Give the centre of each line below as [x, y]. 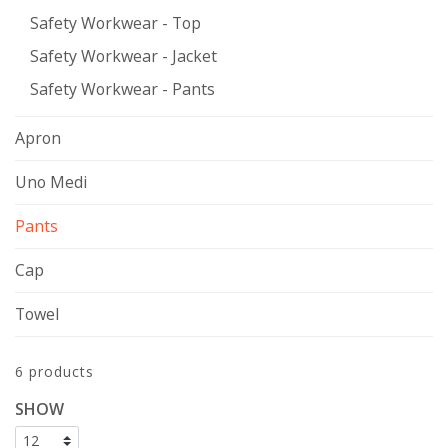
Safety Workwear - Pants [122, 88]
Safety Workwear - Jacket [123, 55]
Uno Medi [51, 181]
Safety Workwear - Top [115, 22]
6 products [54, 371]
